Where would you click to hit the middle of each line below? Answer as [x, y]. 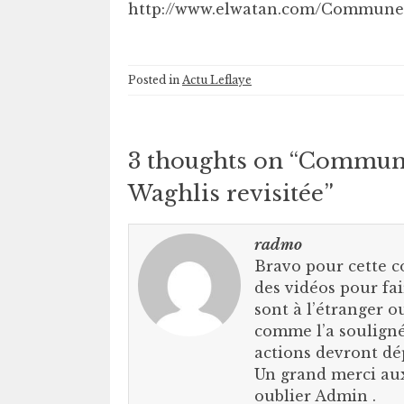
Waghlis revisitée [226, 193]
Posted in [155, 80]
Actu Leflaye [217, 80]
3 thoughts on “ [213, 161]
